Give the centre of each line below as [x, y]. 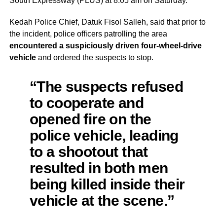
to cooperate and [86, 102]
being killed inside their [107, 184]
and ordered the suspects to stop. [94, 57]
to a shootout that [89, 151]
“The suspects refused [106, 86]
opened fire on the [90, 119]
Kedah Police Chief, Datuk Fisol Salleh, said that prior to [107, 22]
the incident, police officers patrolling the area [88, 34]
